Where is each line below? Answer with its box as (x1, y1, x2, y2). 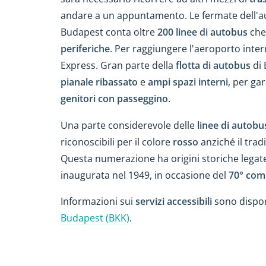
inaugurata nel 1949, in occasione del (61, 168, 229, 182)
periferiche (61, 42, 110, 55)
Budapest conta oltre (61, 25, 157, 39)
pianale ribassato (61, 75, 138, 88)
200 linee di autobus (157, 25, 248, 39)
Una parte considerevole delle (61, 118, 197, 132)
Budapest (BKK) (61, 211, 129, 225)
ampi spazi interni (148, 75, 228, 88)
